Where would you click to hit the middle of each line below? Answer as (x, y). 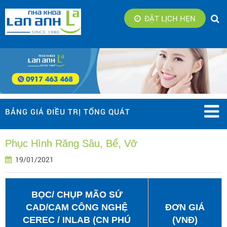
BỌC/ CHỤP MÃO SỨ (77, 194)
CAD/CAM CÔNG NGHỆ (77, 207)
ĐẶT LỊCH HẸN (170, 18)
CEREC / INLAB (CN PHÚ (77, 220)
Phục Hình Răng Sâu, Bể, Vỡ (71, 143)
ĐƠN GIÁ (185, 207)
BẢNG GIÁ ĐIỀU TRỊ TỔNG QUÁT (68, 111)
